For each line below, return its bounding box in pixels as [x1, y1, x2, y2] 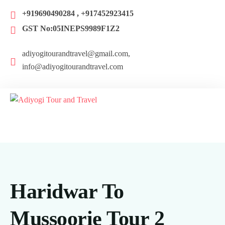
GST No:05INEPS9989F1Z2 [22, 24, 120, 33]
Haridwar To [10, 180, 124, 203]
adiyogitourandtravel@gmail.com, [22, 49, 130, 58]
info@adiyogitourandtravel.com [22, 62, 123, 71]
